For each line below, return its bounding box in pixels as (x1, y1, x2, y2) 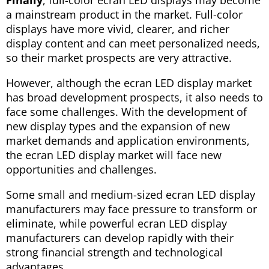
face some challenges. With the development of (6, 104, 247, 119)
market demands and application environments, (6, 133, 250, 148)
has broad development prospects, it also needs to (6, 90, 263, 105)
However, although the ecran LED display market (6, 76, 252, 91)
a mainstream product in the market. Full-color (6, 7, 243, 22)
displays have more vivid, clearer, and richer (6, 22, 229, 37)
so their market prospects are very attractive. (6, 50, 232, 65)
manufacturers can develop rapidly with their (6, 231, 234, 246)
